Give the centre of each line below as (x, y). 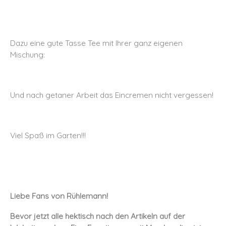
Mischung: (27, 54)
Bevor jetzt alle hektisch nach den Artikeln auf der (98, 216)
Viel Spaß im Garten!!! (48, 135)
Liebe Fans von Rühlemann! (59, 196)
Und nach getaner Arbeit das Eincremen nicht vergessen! (112, 95)
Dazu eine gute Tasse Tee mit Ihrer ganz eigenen (96, 43)
